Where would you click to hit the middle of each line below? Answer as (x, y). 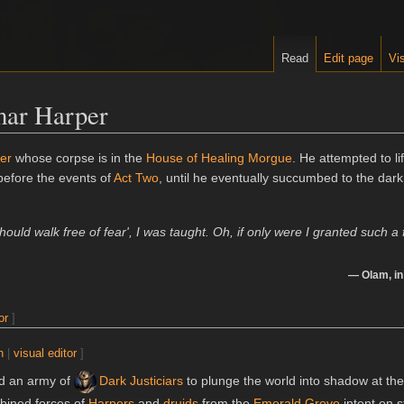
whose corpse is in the (79, 158)
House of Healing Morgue (219, 158)
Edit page (349, 59)
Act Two (136, 178)
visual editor (46, 353)
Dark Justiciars (141, 381)
